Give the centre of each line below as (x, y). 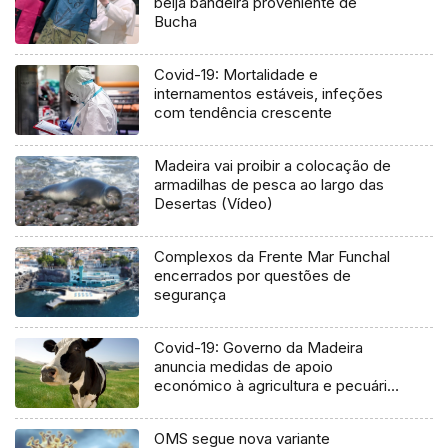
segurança (190, 295)
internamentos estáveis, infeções (269, 94)
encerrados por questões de (253, 276)
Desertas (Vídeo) (214, 204)
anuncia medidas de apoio (244, 367)
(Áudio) (180, 405)
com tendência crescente (243, 113)
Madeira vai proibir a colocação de (273, 166)
